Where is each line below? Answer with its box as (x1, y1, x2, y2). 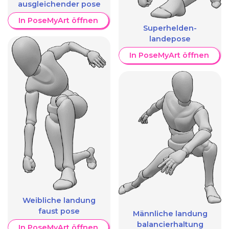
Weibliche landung (22, 196, 96, 205)
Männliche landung (132, 209, 208, 218)
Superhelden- (143, 24, 197, 33)
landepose (149, 34, 191, 44)
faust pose (38, 207, 80, 216)
